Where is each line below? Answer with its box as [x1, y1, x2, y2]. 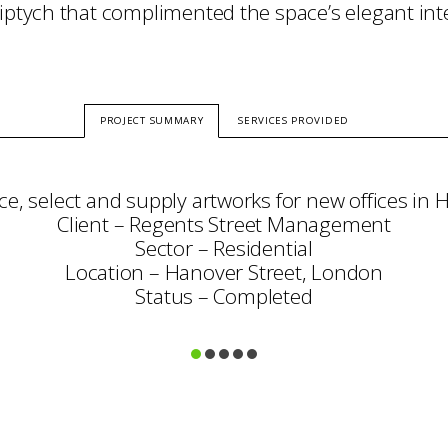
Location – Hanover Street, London [64, 258, 384, 286]
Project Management [127, 398, 321, 426]
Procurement [163, 374, 285, 402]
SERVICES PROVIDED [238, 114, 349, 127]
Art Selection [166, 350, 282, 378]
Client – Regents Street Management [57, 210, 391, 238]
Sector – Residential [135, 234, 313, 262]
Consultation [165, 326, 283, 354]
